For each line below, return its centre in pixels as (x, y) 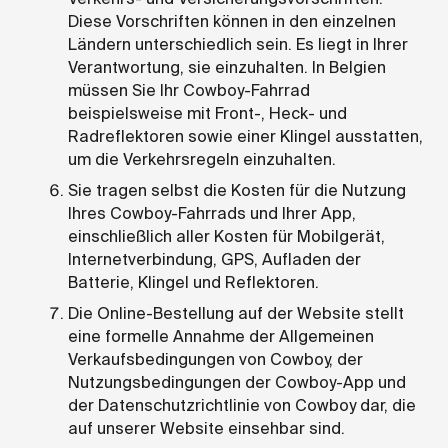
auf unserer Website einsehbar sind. (206, 428)
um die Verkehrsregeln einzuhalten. (202, 159)
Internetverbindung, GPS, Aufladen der (214, 259)
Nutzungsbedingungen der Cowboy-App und (237, 382)
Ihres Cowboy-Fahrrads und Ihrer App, (212, 213)
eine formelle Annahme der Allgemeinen (221, 336)
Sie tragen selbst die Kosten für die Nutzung (237, 190)
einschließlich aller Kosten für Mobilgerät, (226, 236)
